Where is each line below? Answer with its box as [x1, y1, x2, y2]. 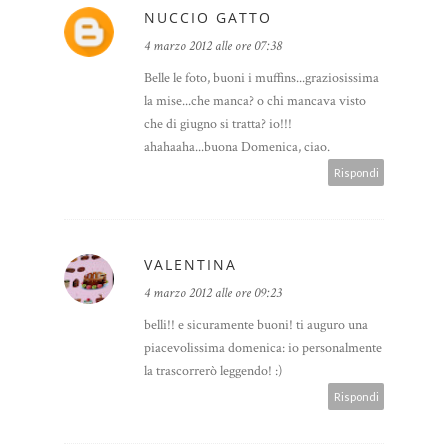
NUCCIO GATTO [144, 8, 272, 28]
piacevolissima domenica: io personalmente [144, 339, 382, 358]
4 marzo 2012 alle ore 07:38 [144, 37, 282, 56]
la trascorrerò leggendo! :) [144, 362, 282, 381]
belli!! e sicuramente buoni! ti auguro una [144, 316, 368, 335]
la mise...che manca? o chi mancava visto [144, 92, 366, 111]
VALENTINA [144, 255, 237, 275]
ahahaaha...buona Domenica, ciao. [144, 138, 330, 157]
